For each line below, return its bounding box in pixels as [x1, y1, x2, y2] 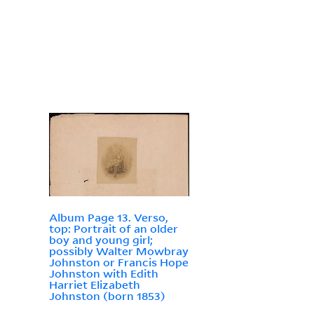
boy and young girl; [48, 233, 153, 247]
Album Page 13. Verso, [48, 210, 168, 225]
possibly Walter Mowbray [48, 244, 189, 259]
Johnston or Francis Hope [48, 255, 189, 270]
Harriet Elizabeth [48, 278, 140, 292]
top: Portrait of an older [48, 221, 178, 236]
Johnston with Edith [48, 266, 158, 281]
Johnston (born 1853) [48, 289, 165, 303]
